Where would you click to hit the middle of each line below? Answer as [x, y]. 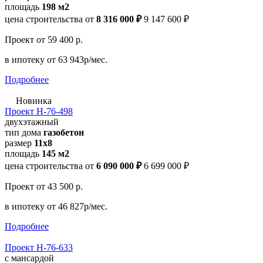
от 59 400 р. [60, 39]
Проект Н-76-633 [39, 247]
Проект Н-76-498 [39, 111]
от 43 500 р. [60, 186]
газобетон [64, 132]
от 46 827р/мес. [77, 206]
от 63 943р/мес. [77, 59]
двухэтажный [32, 122]
